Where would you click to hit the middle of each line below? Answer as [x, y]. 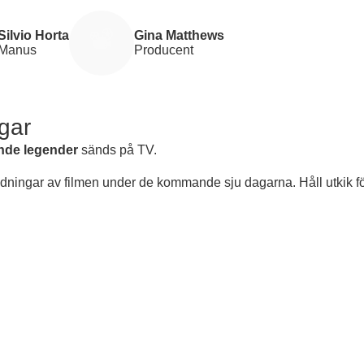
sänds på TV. [117, 149]
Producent [164, 50]
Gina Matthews [179, 35]
